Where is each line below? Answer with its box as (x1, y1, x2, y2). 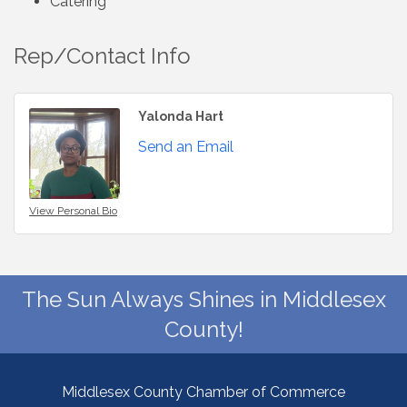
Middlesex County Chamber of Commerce (62, 382, 345, 401)
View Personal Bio (29, 203, 117, 217)
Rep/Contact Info (14, 42, 191, 69)
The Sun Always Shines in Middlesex (21, 285, 386, 313)
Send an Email (138, 137, 233, 155)
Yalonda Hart (138, 108, 223, 124)
